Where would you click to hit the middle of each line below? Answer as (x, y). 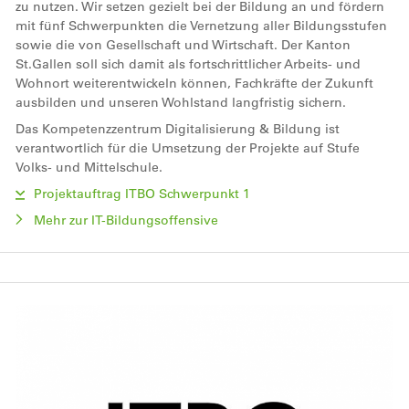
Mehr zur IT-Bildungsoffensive (126, 220)
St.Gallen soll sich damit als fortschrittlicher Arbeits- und (188, 63)
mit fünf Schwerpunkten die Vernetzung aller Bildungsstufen (201, 25)
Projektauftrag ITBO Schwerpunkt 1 (142, 193)
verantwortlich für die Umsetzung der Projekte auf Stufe (188, 147)
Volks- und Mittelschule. (91, 167)
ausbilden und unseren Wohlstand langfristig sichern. (183, 102)
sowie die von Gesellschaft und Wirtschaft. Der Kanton (183, 44)
